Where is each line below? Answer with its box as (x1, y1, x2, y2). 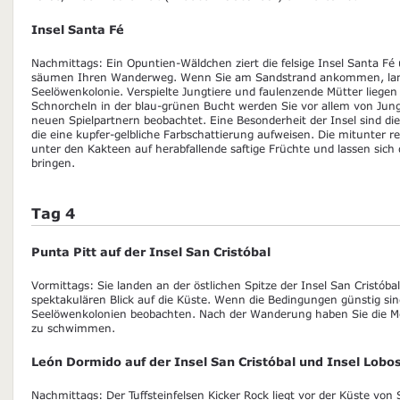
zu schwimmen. (31, 321, 115, 334)
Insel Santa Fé (31, 21, 124, 37)
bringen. (31, 155, 75, 169)
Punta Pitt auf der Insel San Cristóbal (31, 244, 271, 259)
